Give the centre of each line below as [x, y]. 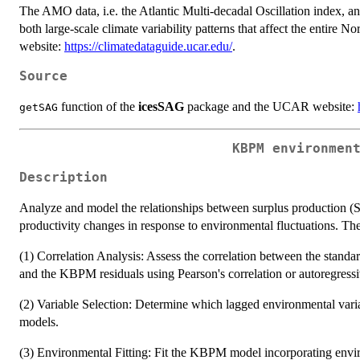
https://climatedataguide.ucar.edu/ [148, 46]
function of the [98, 106]
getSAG [39, 107]
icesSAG [161, 106]
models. [39, 322]
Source [43, 76]
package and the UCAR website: [271, 106]
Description [63, 178]
